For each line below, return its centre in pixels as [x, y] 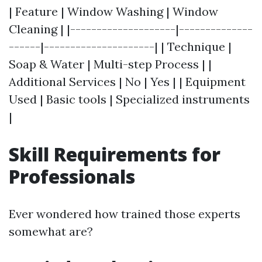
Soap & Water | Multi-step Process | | [110, 64]
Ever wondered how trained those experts [125, 214]
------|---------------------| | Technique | [120, 46]
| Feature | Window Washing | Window [113, 11]
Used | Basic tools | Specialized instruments [129, 99]
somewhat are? [51, 231]
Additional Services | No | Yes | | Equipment [127, 82]
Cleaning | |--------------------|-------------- [131, 29]
